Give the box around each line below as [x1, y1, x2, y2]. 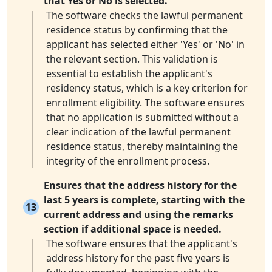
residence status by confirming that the [46, 23, 228, 37]
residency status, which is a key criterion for [46, 81, 248, 95]
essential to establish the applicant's [46, 67, 212, 81]
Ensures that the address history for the [44, 178, 237, 192]
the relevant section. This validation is [46, 52, 218, 66]
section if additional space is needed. [44, 222, 222, 236]
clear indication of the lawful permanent [46, 125, 231, 139]
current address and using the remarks [44, 208, 233, 222]
